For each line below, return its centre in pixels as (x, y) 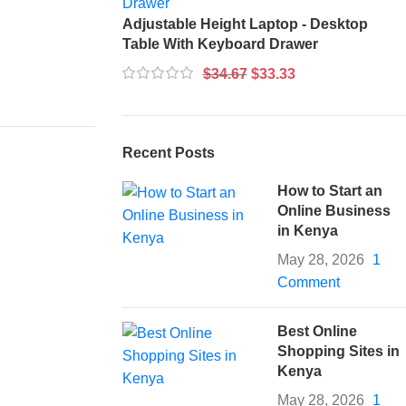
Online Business (334, 210)
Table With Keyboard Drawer (220, 43)
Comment (309, 282)
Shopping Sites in (339, 351)
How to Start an (330, 190)
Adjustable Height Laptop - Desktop (245, 24)
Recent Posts (168, 152)
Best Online (318, 331)
